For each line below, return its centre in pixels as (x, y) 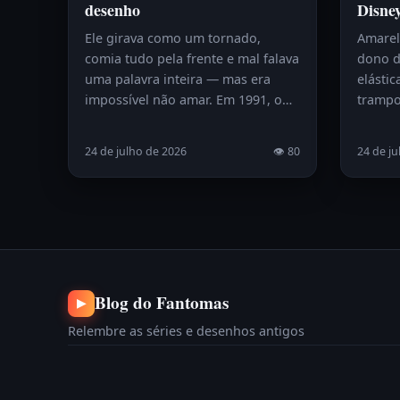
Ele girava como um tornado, (173, 38)
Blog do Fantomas (162, 303)
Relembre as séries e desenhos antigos (186, 331)
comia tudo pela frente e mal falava (192, 59)
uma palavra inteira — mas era (178, 79)
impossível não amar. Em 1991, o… (188, 100)
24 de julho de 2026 (136, 152)
